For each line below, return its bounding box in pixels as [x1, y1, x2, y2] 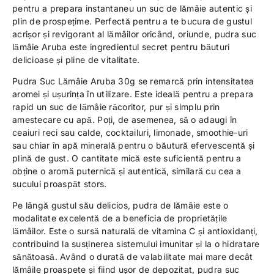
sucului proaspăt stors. [12, 179, 107, 189]
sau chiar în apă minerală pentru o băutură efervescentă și [12, 140, 255, 150]
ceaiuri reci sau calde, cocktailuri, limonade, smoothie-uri [12, 127, 248, 138]
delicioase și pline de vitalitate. [12, 54, 140, 65]
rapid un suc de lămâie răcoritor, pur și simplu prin [12, 102, 220, 112]
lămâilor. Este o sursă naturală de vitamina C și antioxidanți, [12, 226, 258, 236]
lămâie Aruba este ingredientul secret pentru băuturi [12, 42, 230, 52]
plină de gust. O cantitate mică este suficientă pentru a [12, 153, 242, 163]
